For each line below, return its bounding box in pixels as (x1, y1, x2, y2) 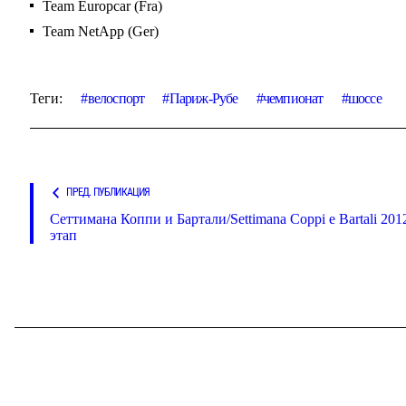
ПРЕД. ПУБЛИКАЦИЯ (66, 185, 150, 198)
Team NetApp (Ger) (43, 23, 159, 39)
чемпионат (262, 90, 324, 106)
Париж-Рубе (169, 90, 238, 106)
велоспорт (87, 90, 145, 106)
